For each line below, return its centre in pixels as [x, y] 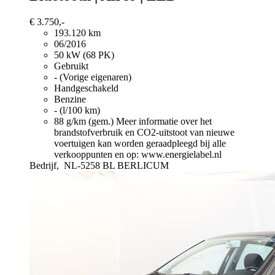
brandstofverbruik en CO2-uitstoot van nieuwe [144, 132]
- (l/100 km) [77, 110]
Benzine [70, 99]
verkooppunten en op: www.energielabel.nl [138, 154]
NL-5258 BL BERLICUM [116, 165]
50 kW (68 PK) [84, 55]
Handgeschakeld [86, 88]
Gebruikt [71, 66]
